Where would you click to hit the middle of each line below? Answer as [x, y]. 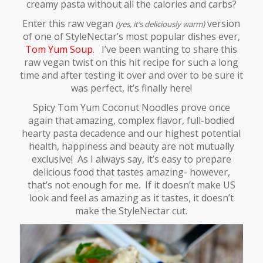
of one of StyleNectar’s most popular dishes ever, [131, 36]
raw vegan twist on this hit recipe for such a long [131, 62]
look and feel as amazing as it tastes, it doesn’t [131, 198]
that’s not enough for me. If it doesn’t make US [131, 185]
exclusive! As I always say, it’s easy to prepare [131, 159]
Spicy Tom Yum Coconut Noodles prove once [131, 107]
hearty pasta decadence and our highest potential [131, 133]
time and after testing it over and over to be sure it [131, 75]
